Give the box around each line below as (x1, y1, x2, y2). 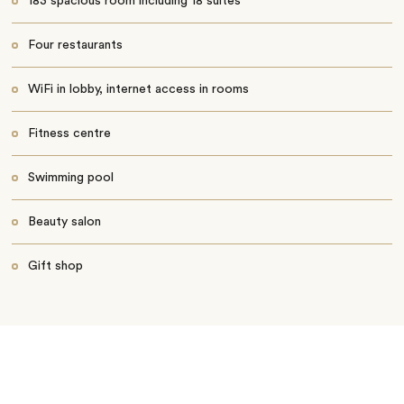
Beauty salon (27, 215, 101, 228)
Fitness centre (27, 126, 111, 140)
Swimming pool (27, 170, 114, 184)
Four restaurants (27, 38, 123, 51)
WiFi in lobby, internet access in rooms (27, 82, 249, 96)
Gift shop (27, 259, 83, 272)
